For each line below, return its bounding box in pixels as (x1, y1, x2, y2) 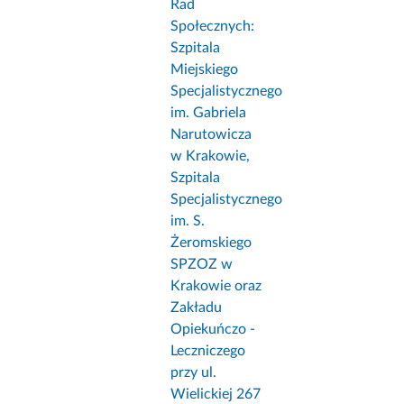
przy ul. (170, 365, 217, 381)
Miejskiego (170, 62, 239, 78)
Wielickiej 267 (170, 387, 262, 402)
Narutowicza (170, 127, 252, 142)
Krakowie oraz (170, 279, 262, 294)
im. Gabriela (170, 106, 247, 121)
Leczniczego (170, 344, 246, 359)
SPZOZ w (170, 257, 234, 272)
